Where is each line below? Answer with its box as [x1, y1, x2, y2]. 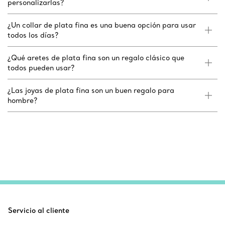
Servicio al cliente [8, 206, 69, 215]
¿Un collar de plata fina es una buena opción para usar [8, 21, 196, 30]
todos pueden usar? [8, 63, 74, 73]
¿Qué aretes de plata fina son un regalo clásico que [8, 53, 184, 63]
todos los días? [8, 31, 58, 40]
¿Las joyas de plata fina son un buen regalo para [8, 86, 174, 95]
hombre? [8, 96, 37, 105]
